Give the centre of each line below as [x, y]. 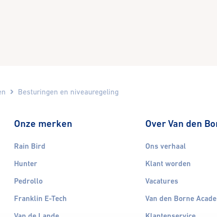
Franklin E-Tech [40, 199]
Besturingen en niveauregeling [68, 92]
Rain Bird [30, 147]
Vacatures [162, 181]
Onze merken [43, 123]
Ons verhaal [165, 147]
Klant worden [168, 164]
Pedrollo [28, 181]
